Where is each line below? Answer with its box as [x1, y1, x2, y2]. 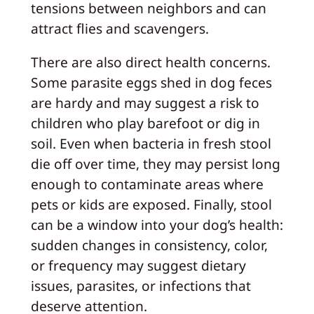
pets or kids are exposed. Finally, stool [30, 195, 272, 214]
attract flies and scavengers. [30, 19, 209, 39]
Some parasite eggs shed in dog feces [30, 73, 272, 93]
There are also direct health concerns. [30, 53, 271, 72]
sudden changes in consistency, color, [30, 235, 268, 255]
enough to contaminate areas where [30, 175, 264, 194]
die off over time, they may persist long [30, 154, 280, 174]
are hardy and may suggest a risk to [30, 93, 259, 113]
